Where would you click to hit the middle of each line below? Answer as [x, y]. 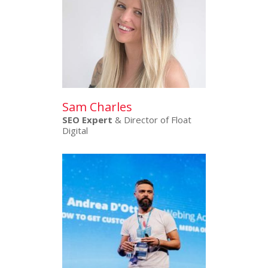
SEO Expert [87, 119]
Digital [75, 130]
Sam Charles [97, 106]
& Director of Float [152, 119]
